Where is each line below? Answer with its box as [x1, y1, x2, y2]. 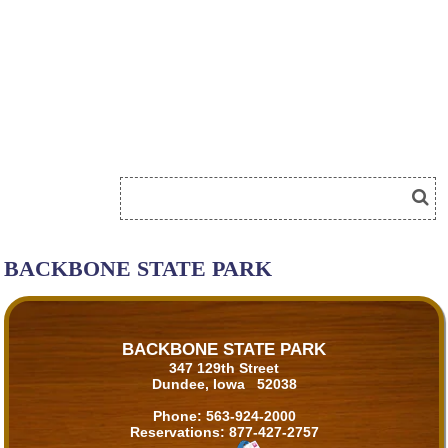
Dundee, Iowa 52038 [151, 376, 297, 393]
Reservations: [129, 424, 229, 441]
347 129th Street [169, 360, 279, 377]
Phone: [152, 408, 206, 425]
